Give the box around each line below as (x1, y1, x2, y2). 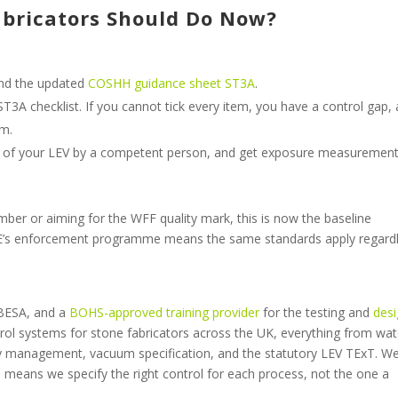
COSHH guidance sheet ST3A (88, 74, 256, 92)
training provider (163, 303, 260, 321)
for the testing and (259, 303, 374, 321)
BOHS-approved (69, 303, 163, 321)
